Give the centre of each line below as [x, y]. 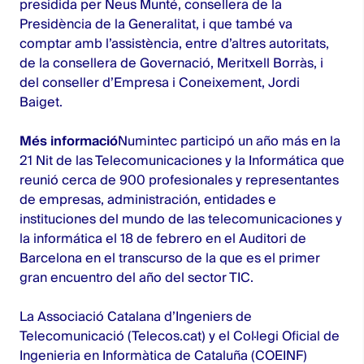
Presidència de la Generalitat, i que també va [156, 24]
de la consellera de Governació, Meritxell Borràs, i [171, 63]
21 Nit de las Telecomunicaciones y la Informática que [182, 160]
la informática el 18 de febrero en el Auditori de [163, 238]
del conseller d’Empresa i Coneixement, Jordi [160, 82]
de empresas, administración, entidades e [148, 199]
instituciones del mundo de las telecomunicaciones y [181, 219]
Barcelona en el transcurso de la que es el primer [170, 258]
